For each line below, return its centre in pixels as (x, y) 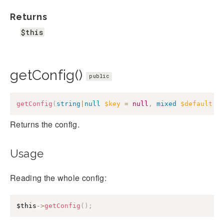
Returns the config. (45, 124)
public (99, 76)
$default (196, 103)
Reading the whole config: (58, 178)
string (68, 103)
